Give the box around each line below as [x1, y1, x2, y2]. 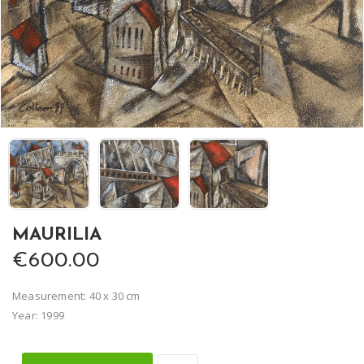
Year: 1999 [12, 308, 64, 323]
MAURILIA [12, 226, 102, 245]
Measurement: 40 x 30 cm [12, 288, 141, 304]
